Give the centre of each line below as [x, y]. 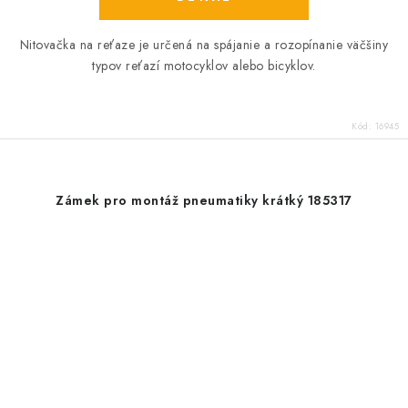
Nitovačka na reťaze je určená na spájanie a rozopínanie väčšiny [204, 45]
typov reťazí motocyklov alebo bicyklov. [204, 66]
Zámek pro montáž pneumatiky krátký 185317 [204, 200]
